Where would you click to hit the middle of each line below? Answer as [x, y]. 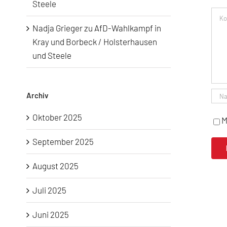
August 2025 [55, 165]
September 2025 [63, 141]
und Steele [52, 55]
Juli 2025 [49, 190]
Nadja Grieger [58, 28]
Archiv [37, 95]
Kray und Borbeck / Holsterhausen [95, 41]
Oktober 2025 [57, 117]
